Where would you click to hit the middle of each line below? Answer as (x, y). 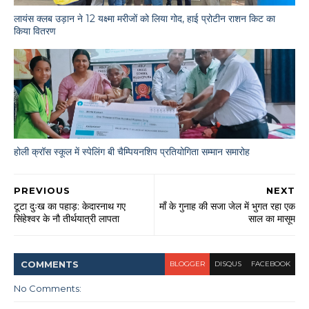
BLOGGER (187, 264)
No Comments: (48, 289)
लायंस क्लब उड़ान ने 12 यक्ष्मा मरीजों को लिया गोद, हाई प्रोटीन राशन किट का (144, 18)
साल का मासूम (272, 219)
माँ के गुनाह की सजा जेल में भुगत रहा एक (227, 207)
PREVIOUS (42, 191)
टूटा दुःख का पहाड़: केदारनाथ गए (70, 207)
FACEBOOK (271, 264)
